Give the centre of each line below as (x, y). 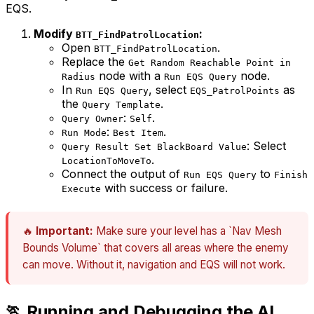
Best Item (138, 133)
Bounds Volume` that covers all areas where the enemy (156, 248)
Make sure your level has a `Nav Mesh (187, 231)
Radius (78, 77)
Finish (291, 175)
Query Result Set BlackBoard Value (154, 147)
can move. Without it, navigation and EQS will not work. (154, 265)
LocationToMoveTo (107, 161)
